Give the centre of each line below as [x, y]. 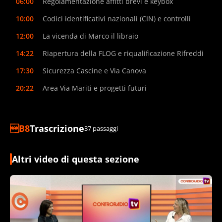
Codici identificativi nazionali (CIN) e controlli [117, 18]
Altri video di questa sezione [76, 159]
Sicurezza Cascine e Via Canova [94, 70]
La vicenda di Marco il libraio [90, 36]
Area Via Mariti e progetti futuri [95, 88]
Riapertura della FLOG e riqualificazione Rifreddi [123, 53]
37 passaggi [101, 128]
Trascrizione [57, 128]
